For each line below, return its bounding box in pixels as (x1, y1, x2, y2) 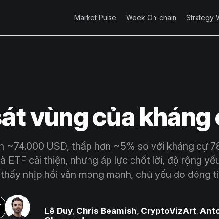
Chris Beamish (76, 205, 137, 216)
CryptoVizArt (141, 205, 197, 216)
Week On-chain (126, 13, 176, 22)
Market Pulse (74, 13, 116, 22)
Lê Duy (44, 205, 73, 216)
